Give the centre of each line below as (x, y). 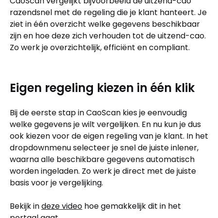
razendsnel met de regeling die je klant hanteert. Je (108, 12)
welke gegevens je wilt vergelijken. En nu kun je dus (105, 124)
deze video (62, 206)
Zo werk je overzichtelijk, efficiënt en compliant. (100, 47)
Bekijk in (26, 206)
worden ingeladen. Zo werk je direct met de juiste (103, 171)
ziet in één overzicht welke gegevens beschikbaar (105, 24)
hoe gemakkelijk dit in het (132, 206)
